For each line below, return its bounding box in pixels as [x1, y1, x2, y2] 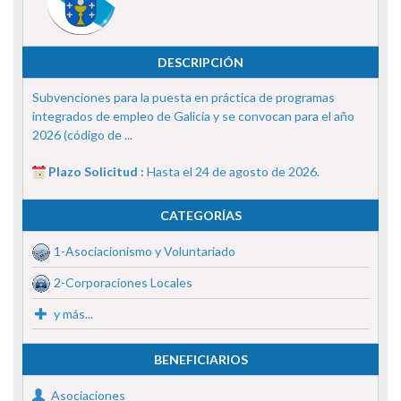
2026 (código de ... [32, 126, 132, 142]
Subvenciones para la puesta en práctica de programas [32, 89, 335, 105]
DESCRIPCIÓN [158, 54, 243, 70]
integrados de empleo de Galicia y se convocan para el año [32, 107, 354, 124]
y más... [51, 305, 93, 321]
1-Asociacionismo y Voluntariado [54, 243, 235, 259]
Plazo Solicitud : [48, 163, 147, 179]
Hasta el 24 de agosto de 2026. [147, 163, 320, 179]
